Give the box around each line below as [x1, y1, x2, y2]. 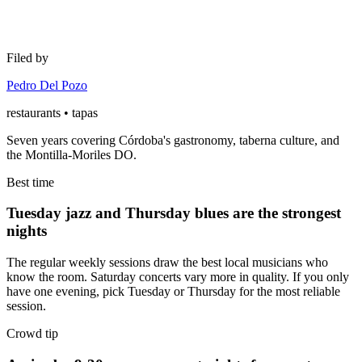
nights [6, 222, 47, 240]
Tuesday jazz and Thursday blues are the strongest [6, 204, 341, 222]
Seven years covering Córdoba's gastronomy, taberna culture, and [6, 133, 339, 147]
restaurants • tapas [6, 105, 98, 120]
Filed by [6, 50, 48, 65]
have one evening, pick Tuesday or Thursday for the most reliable [6, 284, 340, 299]
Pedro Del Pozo [6, 78, 87, 92]
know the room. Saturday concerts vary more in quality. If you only [6, 270, 349, 284]
